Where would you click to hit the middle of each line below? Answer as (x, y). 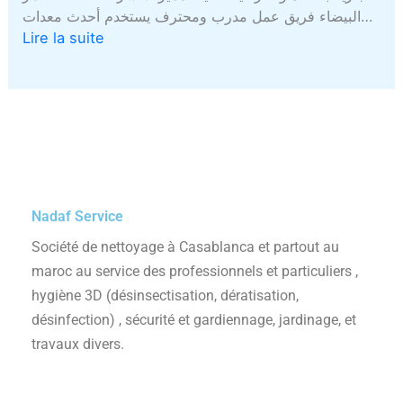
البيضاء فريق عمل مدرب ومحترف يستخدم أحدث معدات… (367, 16)
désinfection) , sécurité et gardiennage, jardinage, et (194, 319)
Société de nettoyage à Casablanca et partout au (185, 246)
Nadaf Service (77, 216)
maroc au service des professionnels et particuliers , (195, 271)
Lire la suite (64, 37)
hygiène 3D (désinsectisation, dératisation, (165, 295)
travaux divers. (78, 344)
